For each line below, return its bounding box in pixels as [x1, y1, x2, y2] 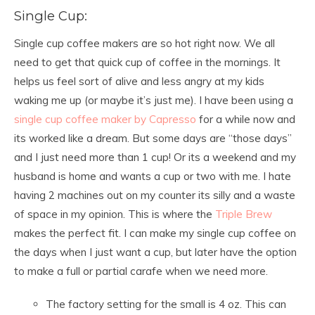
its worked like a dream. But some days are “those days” [14, 131, 292, 145]
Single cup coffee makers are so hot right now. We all [14, 37, 275, 50]
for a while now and [196, 112, 295, 126]
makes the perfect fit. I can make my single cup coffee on [14, 226, 296, 240]
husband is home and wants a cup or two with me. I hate [14, 169, 291, 183]
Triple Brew [215, 207, 272, 221]
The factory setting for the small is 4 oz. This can [46, 297, 286, 311]
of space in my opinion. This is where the [14, 207, 215, 221]
